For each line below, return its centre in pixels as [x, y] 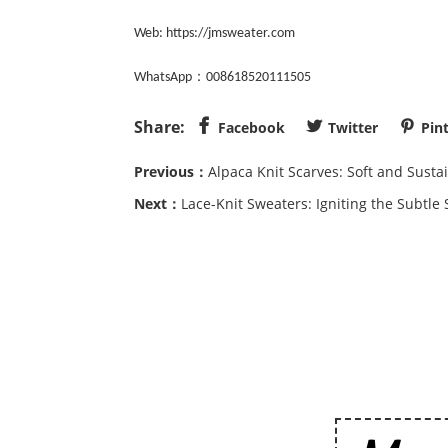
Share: [160, 127]
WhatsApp [163, 78]
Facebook [252, 128]
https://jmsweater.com [232, 34]
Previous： [171, 172]
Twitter [353, 128]
